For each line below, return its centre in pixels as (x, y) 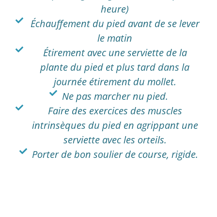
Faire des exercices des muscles (115, 111)
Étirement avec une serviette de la (115, 53)
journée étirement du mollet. (115, 82)
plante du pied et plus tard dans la (115, 67)
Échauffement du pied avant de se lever (115, 24)
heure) (115, 9)
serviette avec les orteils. (115, 140)
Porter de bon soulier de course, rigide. (115, 155)
